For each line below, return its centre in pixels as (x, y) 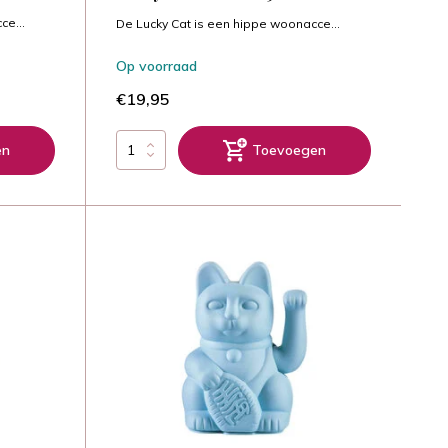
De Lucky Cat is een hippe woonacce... (227, 23)
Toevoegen (288, 149)
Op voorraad (156, 65)
